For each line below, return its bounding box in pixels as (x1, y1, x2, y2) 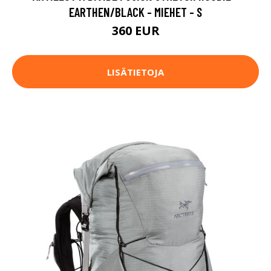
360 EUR (111, 22, 160, 39)
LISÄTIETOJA (107, 65, 164, 78)
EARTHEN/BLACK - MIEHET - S (69, 4, 202, 20)
